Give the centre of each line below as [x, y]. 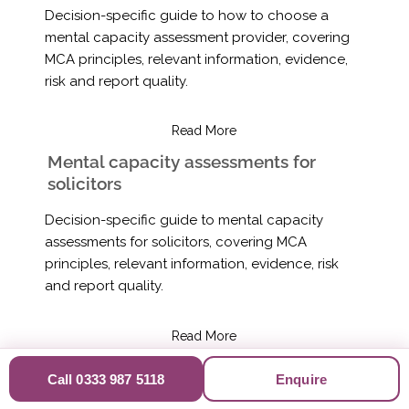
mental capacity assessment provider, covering [197, 37]
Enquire [301, 379]
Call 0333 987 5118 [106, 379]
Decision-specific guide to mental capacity [184, 220]
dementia [86, 388]
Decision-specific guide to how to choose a [186, 15]
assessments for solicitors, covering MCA [175, 242]
